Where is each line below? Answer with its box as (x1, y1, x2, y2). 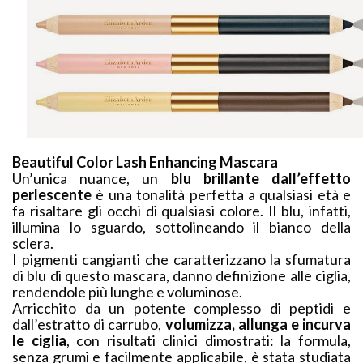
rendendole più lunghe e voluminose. (12, 283, 242, 301)
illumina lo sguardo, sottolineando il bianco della (12, 218, 351, 237)
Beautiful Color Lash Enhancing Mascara (12, 153, 280, 172)
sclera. (12, 234, 53, 253)
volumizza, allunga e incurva (164, 315, 351, 334)
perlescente (12, 186, 92, 204)
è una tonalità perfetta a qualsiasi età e (92, 186, 351, 204)
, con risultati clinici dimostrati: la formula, (66, 331, 352, 350)
